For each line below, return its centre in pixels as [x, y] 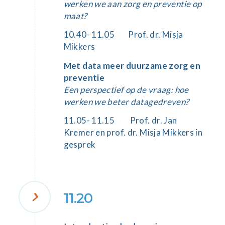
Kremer [79, 133]
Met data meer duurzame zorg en [132, 65]
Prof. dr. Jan [153, 121]
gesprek [80, 145]
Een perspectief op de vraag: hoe [126, 89]
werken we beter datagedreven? [126, 101]
